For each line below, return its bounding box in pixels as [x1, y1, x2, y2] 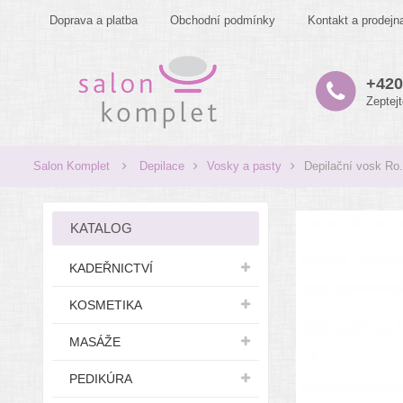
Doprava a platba [49, 13, 138, 27]
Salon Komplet [33, 159, 110, 173]
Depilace [139, 159, 184, 173]
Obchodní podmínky [170, 13, 275, 27]
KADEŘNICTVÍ [69, 261, 153, 275]
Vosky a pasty [207, 159, 282, 173]
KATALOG [70, 220, 132, 236]
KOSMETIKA [69, 298, 142, 312]
